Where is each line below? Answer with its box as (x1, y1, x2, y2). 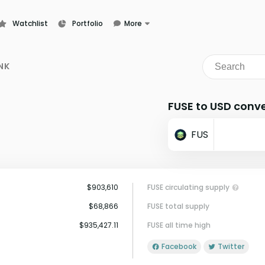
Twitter (222, 241, 244, 251)
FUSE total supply (147, 201, 209, 211)
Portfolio (72, 18, 103, 28)
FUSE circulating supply (147, 182, 230, 192)
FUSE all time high (147, 220, 211, 230)
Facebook (165, 241, 196, 251)
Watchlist (12, 18, 48, 28)
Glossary (116, 64, 148, 74)
